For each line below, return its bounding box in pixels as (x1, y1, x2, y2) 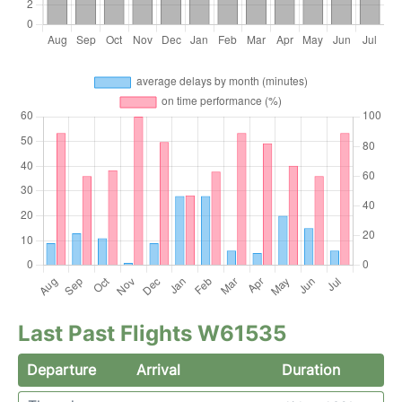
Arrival (136, 361, 181, 379)
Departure (27, 361, 96, 379)
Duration (281, 361, 340, 379)
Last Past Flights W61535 (18, 320, 286, 346)
